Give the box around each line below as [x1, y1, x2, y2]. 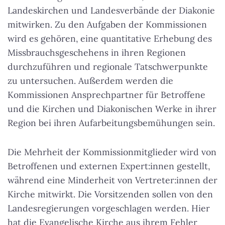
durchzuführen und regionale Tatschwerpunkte [8, 61, 208, 73]
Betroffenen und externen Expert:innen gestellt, [8, 160, 210, 172]
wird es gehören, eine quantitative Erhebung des [8, 33, 212, 45]
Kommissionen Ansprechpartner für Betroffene [8, 89, 205, 101]
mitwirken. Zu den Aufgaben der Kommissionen [8, 19, 207, 31]
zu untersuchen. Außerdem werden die [8, 75, 173, 87]
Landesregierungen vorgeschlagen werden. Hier [8, 202, 210, 214]
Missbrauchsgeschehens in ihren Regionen [8, 47, 186, 59]
